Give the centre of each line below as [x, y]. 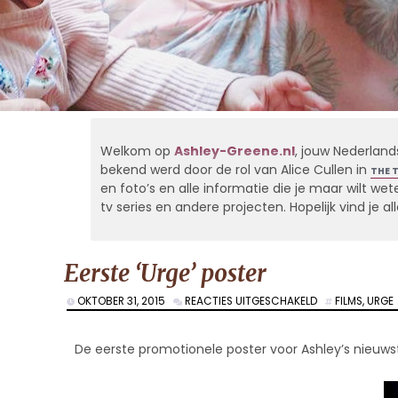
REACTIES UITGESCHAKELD [251, 302]
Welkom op [137, 151]
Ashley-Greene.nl [234, 151]
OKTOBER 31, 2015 [124, 302]
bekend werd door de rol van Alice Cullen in [235, 170]
